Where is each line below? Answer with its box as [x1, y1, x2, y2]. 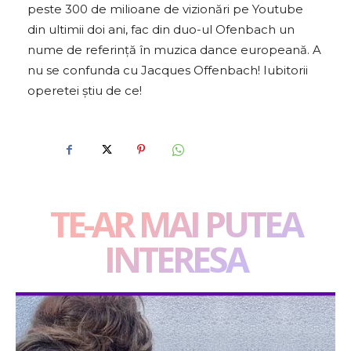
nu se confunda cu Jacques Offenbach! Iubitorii [27, 63, 308, 78]
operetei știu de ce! [27, 83, 142, 99]
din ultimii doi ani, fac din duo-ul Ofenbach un [27, 22, 295, 38]
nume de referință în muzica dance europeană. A [27, 42, 321, 58]
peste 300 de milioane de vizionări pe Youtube [27, 2, 303, 17]
